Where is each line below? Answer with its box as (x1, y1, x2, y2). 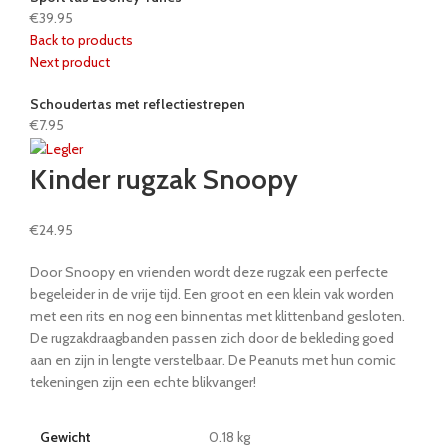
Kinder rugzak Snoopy (30, 161, 298, 196)
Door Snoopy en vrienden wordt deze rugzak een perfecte (30, 262, 388, 281)
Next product (30, 53, 110, 71)
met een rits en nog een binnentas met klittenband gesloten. (30, 306, 405, 325)
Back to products (30, 31, 133, 49)
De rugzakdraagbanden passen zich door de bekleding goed (30, 328, 394, 347)
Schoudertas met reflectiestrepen (30, 95, 245, 113)
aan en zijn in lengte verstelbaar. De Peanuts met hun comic (30, 350, 396, 369)
